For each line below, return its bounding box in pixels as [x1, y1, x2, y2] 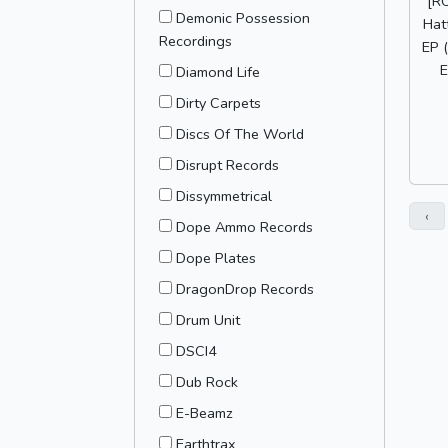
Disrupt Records [176, 155, 279, 175]
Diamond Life [176, 62, 260, 82]
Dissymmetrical [176, 186, 272, 206]
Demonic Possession [176, 8, 310, 28]
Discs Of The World [176, 124, 304, 144]
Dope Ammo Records [176, 217, 313, 237]
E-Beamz [176, 403, 233, 423]
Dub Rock [176, 372, 238, 392]
